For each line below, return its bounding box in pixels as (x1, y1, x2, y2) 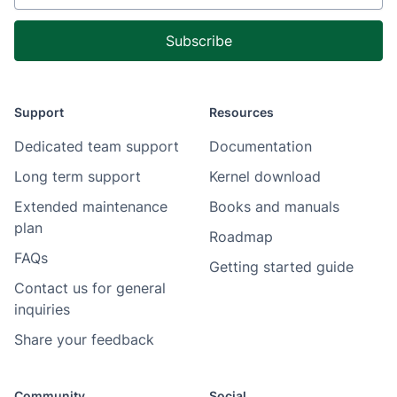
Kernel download (209, 167, 321, 185)
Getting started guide (209, 258, 354, 276)
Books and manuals (209, 198, 339, 215)
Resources (209, 105, 274, 120)
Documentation (209, 137, 312, 155)
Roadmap (209, 228, 273, 245)
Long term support (14, 167, 141, 185)
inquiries (14, 300, 70, 318)
